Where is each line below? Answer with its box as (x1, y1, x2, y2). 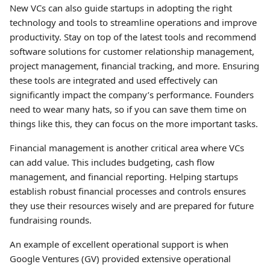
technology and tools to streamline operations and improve (10, 16, 257, 28)
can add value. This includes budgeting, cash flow (10, 156, 215, 168)
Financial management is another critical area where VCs (10, 142, 244, 154)
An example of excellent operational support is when (10, 238, 228, 250)
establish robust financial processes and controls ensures (10, 185, 246, 197)
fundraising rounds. (10, 214, 92, 226)
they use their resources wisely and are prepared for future (10, 199, 254, 212)
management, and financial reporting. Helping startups (10, 171, 238, 183)
